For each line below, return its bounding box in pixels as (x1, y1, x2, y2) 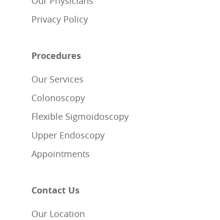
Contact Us (31, 184, 80, 197)
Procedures (31, 50, 81, 62)
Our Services (31, 73, 83, 85)
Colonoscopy (31, 92, 85, 104)
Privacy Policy (31, 13, 88, 26)
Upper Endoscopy (31, 129, 105, 141)
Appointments (31, 148, 90, 160)
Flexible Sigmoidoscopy (31, 110, 129, 123)
